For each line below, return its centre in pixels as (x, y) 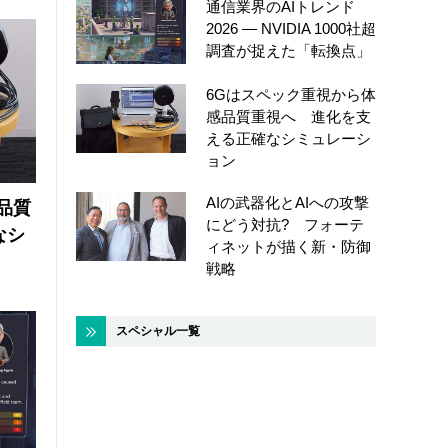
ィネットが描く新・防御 (288, 247)
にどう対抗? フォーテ (285, 225)
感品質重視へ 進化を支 (288, 117)
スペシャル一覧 (158, 331)
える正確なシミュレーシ (288, 139)
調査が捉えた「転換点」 (288, 50)
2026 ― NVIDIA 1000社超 (291, 28)
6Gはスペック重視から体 (291, 95)
